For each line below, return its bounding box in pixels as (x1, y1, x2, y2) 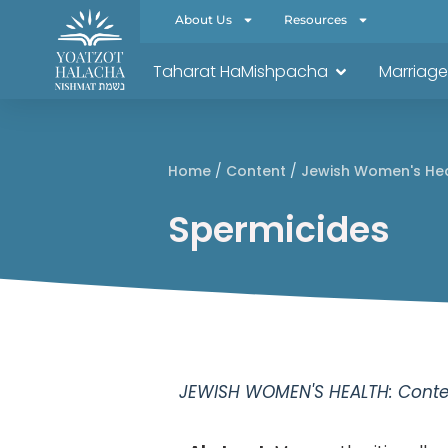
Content (225, 161, 286, 181)
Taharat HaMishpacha (153, 60, 328, 83)
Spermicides (167, 205, 390, 254)
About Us (175, 12, 232, 27)
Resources (284, 12, 347, 27)
